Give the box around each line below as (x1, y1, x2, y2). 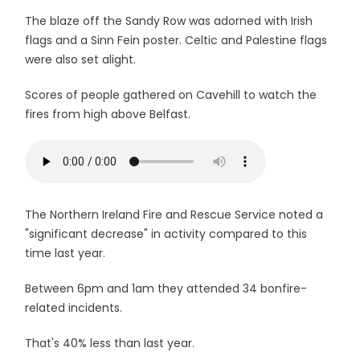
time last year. (25, 245, 106, 261)
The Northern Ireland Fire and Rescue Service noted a (25, 207, 324, 223)
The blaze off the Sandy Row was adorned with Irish (25, 13, 313, 29)
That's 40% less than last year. (25, 335, 195, 351)
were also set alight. (25, 51, 137, 67)
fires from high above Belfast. (25, 106, 191, 122)
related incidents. (25, 300, 123, 316)
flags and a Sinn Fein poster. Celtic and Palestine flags (25, 32, 328, 48)
